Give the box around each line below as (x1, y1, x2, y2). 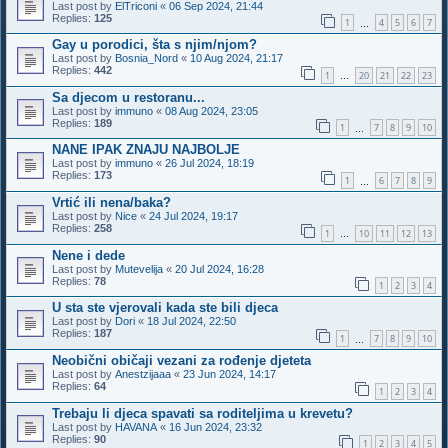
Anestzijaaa (115, 368, 171, 381)
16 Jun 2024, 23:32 (169, 420, 262, 433)
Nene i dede (52, 247, 125, 263)
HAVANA (115, 420, 157, 433)
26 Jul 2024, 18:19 (165, 157, 254, 170)
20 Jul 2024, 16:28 (175, 262, 264, 275)
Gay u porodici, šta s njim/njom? (52, 37, 257, 53)
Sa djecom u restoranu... (52, 89, 205, 105)
